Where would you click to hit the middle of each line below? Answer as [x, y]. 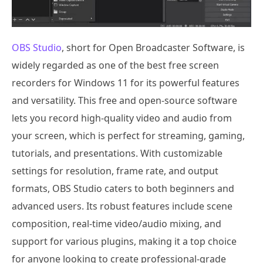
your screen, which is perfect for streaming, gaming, [128, 135]
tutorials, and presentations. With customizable [117, 153]
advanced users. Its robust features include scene [122, 206]
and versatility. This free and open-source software [124, 100]
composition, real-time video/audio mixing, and [117, 223]
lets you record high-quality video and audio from [122, 118]
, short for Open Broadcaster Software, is [153, 47]
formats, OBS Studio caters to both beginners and [123, 188]
